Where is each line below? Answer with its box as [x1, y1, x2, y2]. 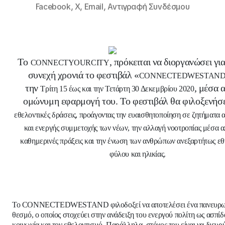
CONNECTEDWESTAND [22, 200, 109, 209]
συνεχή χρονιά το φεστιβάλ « [28, 69, 139, 81]
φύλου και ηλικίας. [109, 150, 166, 159]
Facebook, [35, 2, 75, 13]
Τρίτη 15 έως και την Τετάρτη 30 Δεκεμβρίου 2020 [40, 84, 194, 93]
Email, [84, 2, 107, 13]
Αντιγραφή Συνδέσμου [107, 2, 190, 13]
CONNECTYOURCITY [30, 58, 109, 67]
